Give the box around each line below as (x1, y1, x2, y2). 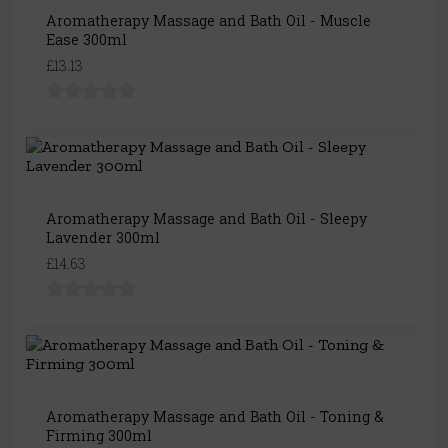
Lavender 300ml (46, 228, 160, 248)
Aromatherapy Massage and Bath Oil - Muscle (46, 11, 371, 31)
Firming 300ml (46, 426, 152, 446)
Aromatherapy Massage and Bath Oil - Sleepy (46, 209, 367, 229)
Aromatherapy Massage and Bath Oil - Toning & (46, 407, 384, 427)
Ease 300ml (46, 30, 127, 50)
